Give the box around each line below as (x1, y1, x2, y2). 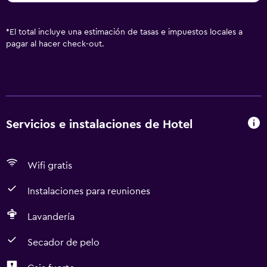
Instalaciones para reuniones (27, 187, 150, 196)
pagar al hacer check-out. (6, 40, 104, 48)
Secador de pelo (27, 238, 100, 247)
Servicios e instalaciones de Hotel (6, 118, 193, 131)
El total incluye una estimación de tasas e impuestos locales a (10, 28, 243, 36)
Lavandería (27, 212, 74, 222)
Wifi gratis (27, 161, 72, 170)
